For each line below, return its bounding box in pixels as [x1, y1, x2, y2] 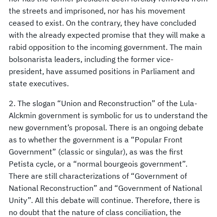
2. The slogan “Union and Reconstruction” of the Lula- [9, 98, 197, 108]
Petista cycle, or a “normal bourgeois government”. [9, 158, 187, 169]
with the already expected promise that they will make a [9, 30, 205, 40]
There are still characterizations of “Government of [9, 170, 187, 181]
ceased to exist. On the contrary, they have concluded [9, 17, 196, 28]
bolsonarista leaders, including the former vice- [9, 54, 173, 64]
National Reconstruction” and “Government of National [9, 183, 202, 193]
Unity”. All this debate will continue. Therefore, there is [9, 195, 200, 205]
